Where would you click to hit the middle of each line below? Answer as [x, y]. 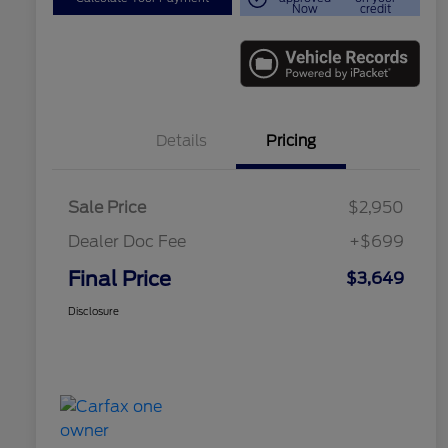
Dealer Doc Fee [127, 241]
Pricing [291, 140]
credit [376, 9]
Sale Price [107, 207]
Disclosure [93, 310]
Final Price [119, 278]
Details [181, 140]
